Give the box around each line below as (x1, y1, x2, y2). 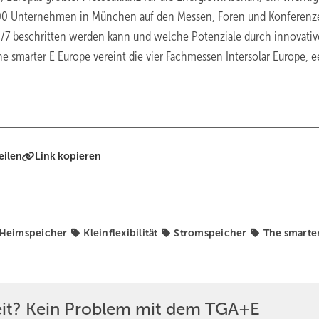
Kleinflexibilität (83, 227, 158, 239)
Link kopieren (35, 150, 102, 162)
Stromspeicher (174, 227, 247, 239)
